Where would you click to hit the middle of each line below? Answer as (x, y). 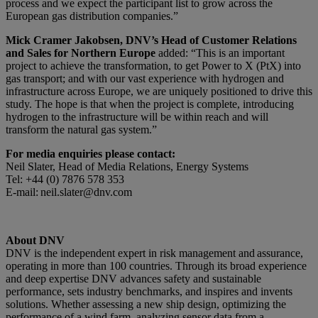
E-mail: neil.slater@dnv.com (69, 192)
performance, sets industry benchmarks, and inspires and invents (149, 292)
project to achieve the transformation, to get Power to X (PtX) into (153, 66)
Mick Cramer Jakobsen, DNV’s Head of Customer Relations (151, 40)
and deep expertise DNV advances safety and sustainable (133, 279)
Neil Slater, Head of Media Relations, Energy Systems (127, 167)
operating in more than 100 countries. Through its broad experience (156, 266)
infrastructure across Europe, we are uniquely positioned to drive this (159, 92)
